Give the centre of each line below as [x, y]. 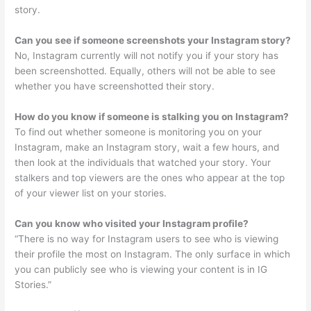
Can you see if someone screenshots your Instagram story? [153, 40]
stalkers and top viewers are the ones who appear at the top [150, 177]
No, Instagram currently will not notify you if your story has [147, 55]
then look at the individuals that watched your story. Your [143, 162]
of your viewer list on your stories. [91, 193]
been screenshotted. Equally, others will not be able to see [145, 70]
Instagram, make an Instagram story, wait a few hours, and [147, 147]
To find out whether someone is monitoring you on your [138, 132]
